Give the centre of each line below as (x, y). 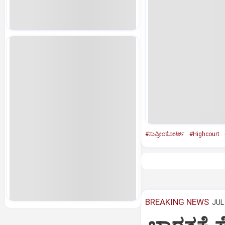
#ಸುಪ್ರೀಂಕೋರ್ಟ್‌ (164, 134)
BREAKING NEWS (177, 202)
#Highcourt (204, 134)
